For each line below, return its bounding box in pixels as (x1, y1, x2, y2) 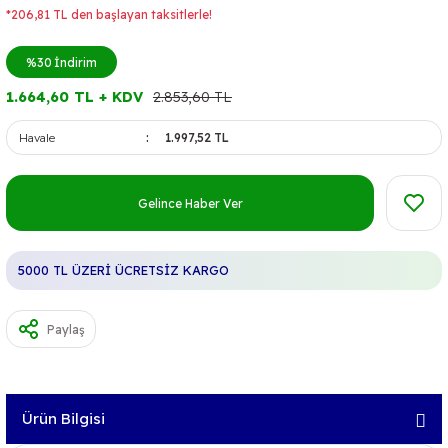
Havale (19, 130, 55, 145)
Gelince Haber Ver (137, 195, 243, 211)
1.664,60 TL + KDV (6, 88, 143, 106)
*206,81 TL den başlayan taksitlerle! (6, 7, 212, 22)
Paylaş (47, 321, 85, 337)
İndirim (54, 54, 97, 70)
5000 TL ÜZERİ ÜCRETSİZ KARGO (18, 262, 229, 278)
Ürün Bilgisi (22, 409, 105, 428)
